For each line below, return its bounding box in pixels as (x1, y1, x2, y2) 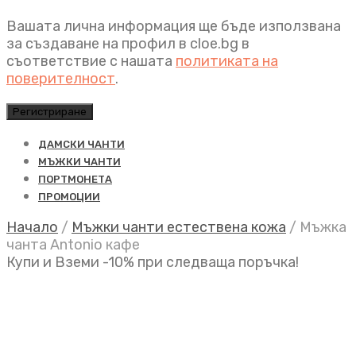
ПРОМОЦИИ (38, 191, 100, 203)
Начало (6, 219, 58, 236)
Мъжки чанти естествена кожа (72, 219, 286, 236)
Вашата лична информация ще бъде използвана (6, 17, 341, 35)
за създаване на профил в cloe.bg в (6, 35, 250, 52)
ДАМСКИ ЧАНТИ (38, 138, 125, 150)
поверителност (6, 70, 115, 87)
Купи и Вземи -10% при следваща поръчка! (6, 253, 299, 271)
